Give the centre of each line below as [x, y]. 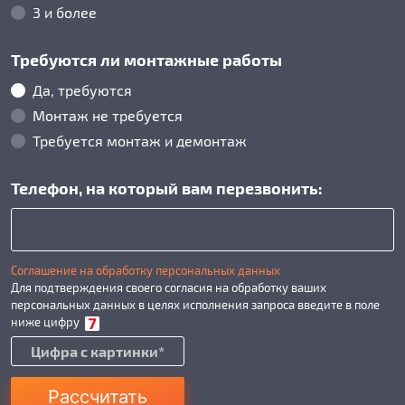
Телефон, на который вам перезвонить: [167, 187]
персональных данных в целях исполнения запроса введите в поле [195, 304]
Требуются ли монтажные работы [146, 58]
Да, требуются [82, 89]
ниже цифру [47, 321]
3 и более [65, 12]
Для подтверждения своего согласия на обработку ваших [169, 287]
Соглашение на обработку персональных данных [146, 270]
